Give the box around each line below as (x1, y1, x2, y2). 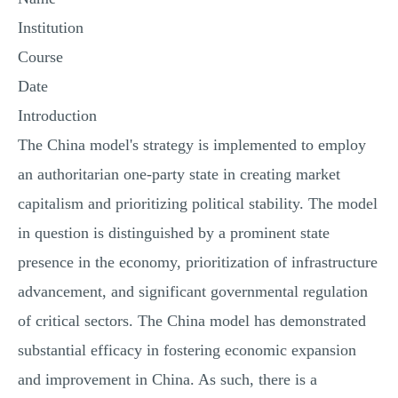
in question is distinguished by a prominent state (18, 224, 330, 242)
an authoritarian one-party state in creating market (18, 165, 340, 183)
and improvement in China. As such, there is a (18, 370, 317, 388)
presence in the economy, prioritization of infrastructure (18, 253, 378, 271)
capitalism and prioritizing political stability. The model (18, 195, 378, 212)
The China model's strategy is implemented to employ (18, 136, 366, 154)
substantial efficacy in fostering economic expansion (18, 341, 356, 359)
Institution (18, 19, 84, 36)
